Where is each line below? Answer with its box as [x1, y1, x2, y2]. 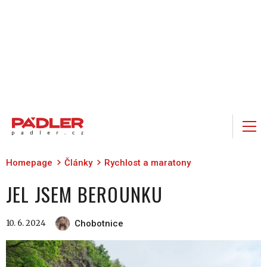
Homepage [6, 157, 52, 168]
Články [64, 157, 92, 168]
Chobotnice [74, 218, 123, 229]
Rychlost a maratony [104, 157, 191, 168]
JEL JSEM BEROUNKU [6, 180, 163, 208]
